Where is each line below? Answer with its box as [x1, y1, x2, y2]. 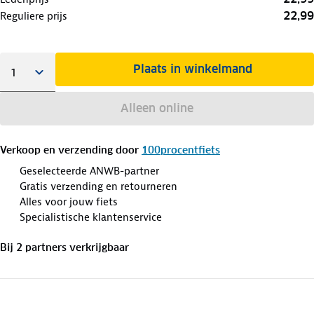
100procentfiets [142, 143, 220, 156]
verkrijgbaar [67, 240, 129, 254]
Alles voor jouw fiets [20, 194, 118, 209]
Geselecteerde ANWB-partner [20, 163, 159, 178]
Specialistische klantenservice [20, 210, 162, 224]
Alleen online [120, 100, 193, 116]
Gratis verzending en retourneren [20, 179, 177, 193]
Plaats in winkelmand [133, 61, 253, 76]
